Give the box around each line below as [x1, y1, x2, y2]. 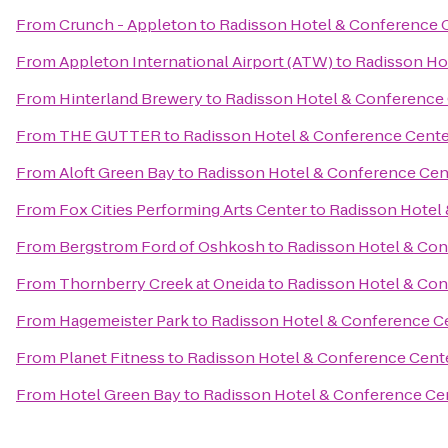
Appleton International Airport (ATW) [59, 51, 333, 72]
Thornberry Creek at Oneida [59, 273, 265, 294]
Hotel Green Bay [59, 384, 181, 405]
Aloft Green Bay [59, 162, 175, 183]
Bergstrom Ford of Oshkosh [59, 236, 265, 257]
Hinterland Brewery [59, 88, 203, 109]
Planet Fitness [59, 347, 165, 368]
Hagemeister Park [59, 310, 189, 331]
